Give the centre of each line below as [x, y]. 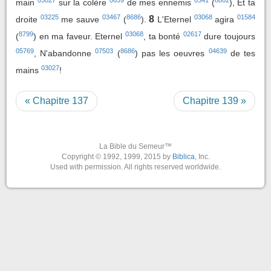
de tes [241, 53]
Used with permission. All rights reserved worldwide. [135, 167]
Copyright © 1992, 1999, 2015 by [117, 156]
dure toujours [228, 36]
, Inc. [202, 156]
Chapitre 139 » [214, 100]
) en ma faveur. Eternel [79, 36]
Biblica [183, 156]
